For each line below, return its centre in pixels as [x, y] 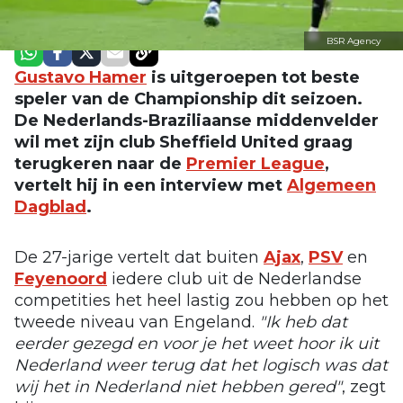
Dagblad [50, 206]
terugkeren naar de [100, 163]
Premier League [255, 163]
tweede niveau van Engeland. [137, 322]
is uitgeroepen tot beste [253, 77]
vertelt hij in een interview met [151, 185]
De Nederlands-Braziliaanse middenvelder [197, 120]
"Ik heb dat [303, 322]
